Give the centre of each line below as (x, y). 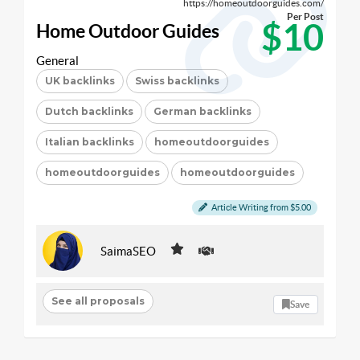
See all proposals (98, 301)
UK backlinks (80, 81)
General (57, 61)
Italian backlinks (90, 142)
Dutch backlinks (89, 111)
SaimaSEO (128, 251)
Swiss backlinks (177, 81)
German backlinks (202, 111)
